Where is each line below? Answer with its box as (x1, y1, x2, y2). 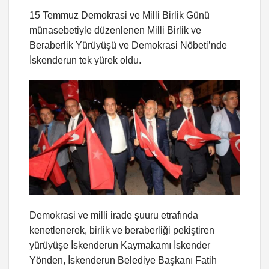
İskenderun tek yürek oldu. (29, 55, 141, 65)
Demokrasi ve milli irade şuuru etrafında (29, 210, 198, 220)
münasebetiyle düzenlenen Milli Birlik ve (29, 25, 201, 35)
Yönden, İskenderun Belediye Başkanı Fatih (29, 255, 217, 265)
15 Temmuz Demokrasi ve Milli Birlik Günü (29, 10, 210, 20)
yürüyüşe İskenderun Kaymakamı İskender (29, 240, 210, 250)
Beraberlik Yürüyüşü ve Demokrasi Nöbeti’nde (29, 40, 227, 50)
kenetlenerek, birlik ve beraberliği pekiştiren (29, 225, 214, 235)
